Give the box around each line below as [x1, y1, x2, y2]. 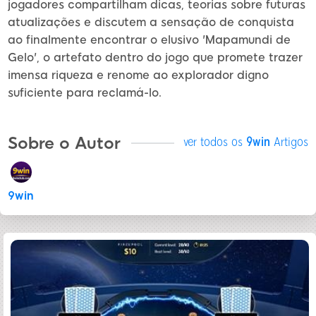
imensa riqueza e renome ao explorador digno [8, 68, 269, 83]
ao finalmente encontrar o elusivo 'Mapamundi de [8, 33, 291, 47]
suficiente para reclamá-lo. [8, 86, 162, 100]
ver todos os [183, 133, 246, 150]
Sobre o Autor [8, 133, 121, 154]
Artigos [270, 133, 308, 150]
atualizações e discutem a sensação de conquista [8, 16, 294, 30]
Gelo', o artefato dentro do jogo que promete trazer [8, 51, 303, 65]
